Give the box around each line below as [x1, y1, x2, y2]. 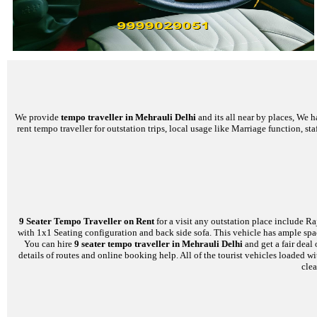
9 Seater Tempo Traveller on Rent [19, 216, 154, 227]
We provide [15, 111, 61, 122]
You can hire [24, 238, 74, 250]
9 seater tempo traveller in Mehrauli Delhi [74, 238, 243, 250]
